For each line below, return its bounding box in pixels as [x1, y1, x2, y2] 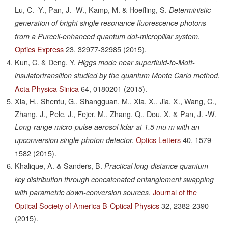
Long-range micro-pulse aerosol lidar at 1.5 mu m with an [15, 122, 200, 132]
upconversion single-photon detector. [15, 135, 134, 146]
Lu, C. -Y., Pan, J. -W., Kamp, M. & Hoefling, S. [15, 4, 167, 15]
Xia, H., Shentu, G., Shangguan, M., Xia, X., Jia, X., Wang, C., [15, 96, 217, 107]
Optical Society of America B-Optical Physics [15, 200, 160, 211]
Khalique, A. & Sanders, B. [15, 160, 103, 172]
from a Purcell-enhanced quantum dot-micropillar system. [15, 31, 201, 42]
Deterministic [169, 5, 211, 15]
